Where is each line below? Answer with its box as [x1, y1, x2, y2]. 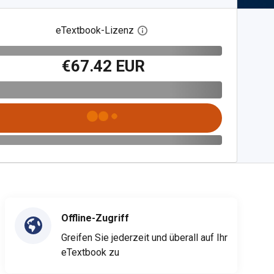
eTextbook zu [61, 246, 119, 258]
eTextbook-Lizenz [56, 24, 135, 36]
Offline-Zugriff [61, 212, 129, 224]
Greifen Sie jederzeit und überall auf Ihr [61, 231, 228, 243]
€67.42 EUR [62, 56, 146, 75]
